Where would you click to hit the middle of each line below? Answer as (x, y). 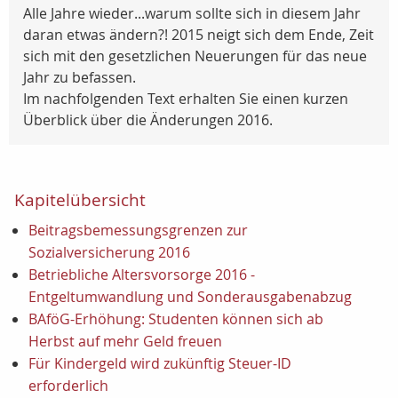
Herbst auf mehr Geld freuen (125, 341)
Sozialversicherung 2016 (109, 252)
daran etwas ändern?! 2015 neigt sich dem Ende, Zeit (199, 35)
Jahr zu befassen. (80, 77)
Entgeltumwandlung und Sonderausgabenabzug (190, 297)
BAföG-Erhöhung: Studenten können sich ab (176, 319)
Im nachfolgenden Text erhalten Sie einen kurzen (186, 99)
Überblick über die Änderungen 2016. (148, 120)
